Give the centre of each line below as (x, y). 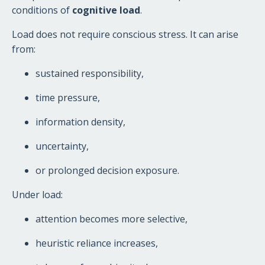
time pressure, (68, 97)
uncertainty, (62, 146)
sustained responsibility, (90, 73)
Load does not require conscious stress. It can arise (125, 34)
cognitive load (106, 10)
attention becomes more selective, (112, 219)
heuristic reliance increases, (97, 243)
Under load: (37, 194)
